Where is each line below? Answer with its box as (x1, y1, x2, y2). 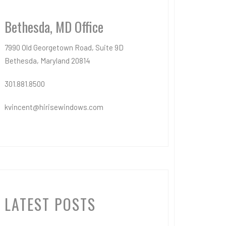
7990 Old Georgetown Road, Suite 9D (5, 43, 124, 52)
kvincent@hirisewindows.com (5, 102, 103, 111)
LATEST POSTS (5, 193, 96, 215)
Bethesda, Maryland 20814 (5, 56, 90, 65)
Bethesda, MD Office (5, 17, 103, 37)
